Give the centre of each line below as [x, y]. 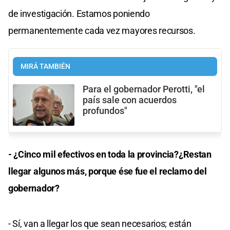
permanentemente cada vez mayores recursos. [102, 31]
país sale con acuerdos [130, 100]
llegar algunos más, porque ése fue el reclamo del [108, 171]
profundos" [105, 111]
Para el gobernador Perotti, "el [144, 90]
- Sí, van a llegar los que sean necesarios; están [100, 223]
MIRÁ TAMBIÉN [45, 67]
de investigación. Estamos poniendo [79, 14]
